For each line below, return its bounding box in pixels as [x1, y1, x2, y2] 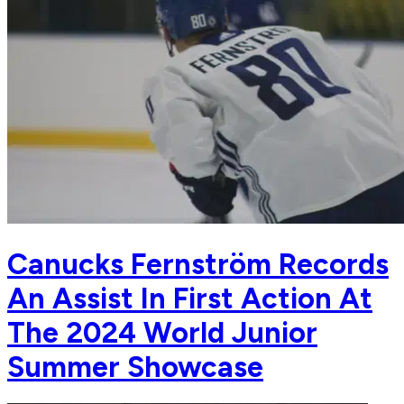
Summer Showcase [7, 349, 263, 384]
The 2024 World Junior [7, 315, 317, 350]
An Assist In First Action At [7, 280, 372, 316]
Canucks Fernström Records [7, 246, 389, 281]
